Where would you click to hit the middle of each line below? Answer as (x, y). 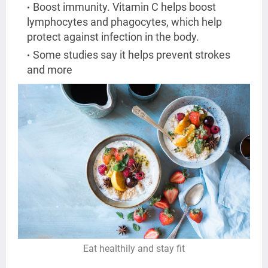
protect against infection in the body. (113, 37)
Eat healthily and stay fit (134, 249)
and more (50, 70)
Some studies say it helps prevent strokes (132, 55)
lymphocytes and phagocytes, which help (124, 22)
